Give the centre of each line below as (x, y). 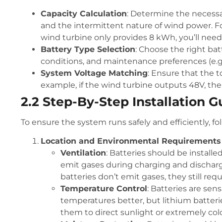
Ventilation (83, 153)
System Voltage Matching (94, 73)
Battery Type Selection (88, 49)
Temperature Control (104, 189)
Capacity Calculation (84, 13)
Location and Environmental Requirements (131, 141)
